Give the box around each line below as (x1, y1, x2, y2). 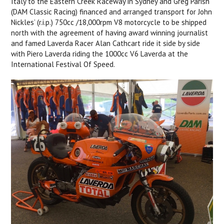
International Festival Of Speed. (11, 59, 115, 69)
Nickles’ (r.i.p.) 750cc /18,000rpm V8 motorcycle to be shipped (11, 17, 207, 27)
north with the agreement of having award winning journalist (11, 27, 208, 37)
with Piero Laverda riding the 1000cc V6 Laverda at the (11, 48, 188, 58)
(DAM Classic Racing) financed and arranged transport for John (11, 6, 212, 16)
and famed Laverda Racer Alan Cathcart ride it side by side (11, 38, 200, 48)
